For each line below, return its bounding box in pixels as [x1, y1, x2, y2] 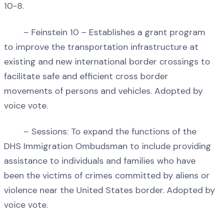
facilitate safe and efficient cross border [4, 70, 168, 82]
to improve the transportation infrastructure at [4, 41, 198, 53]
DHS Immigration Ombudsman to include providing [4, 140, 211, 152]
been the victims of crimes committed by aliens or [4, 170, 210, 181]
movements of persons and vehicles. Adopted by [4, 85, 203, 97]
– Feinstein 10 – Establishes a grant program [4, 26, 205, 38]
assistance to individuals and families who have [4, 155, 196, 167]
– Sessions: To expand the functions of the [4, 126, 197, 137]
